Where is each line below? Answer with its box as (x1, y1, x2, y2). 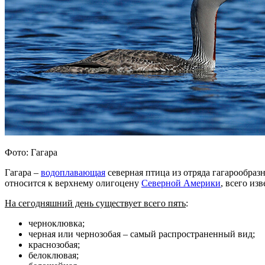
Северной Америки (141, 177, 221, 188)
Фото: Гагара (5, 147, 57, 157)
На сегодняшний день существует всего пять (5, 198, 186, 208)
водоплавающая (41, 167, 105, 177)
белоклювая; (28, 250, 79, 260)
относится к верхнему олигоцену (5, 177, 141, 188)
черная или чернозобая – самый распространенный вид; (28, 228, 255, 239)
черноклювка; (28, 218, 85, 228)
